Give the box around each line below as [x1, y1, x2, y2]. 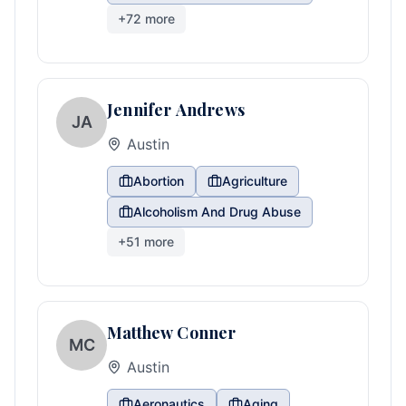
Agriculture [222, 173, 287, 188]
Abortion [133, 173, 184, 188]
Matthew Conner [107, 322, 237, 343]
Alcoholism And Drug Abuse [133, 204, 301, 219]
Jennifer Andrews [107, 99, 245, 121]
